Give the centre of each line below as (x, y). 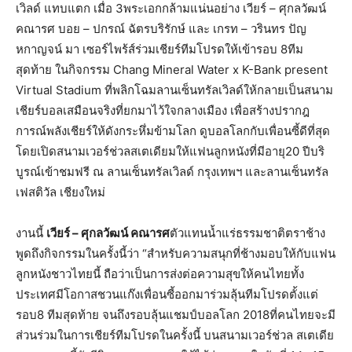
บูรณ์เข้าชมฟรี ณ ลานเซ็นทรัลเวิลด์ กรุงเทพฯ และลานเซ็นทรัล (172, 172)
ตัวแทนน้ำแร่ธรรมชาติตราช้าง (247, 233)
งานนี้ (31, 233)
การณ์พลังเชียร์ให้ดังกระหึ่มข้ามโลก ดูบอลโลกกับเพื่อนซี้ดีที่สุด (173, 131)
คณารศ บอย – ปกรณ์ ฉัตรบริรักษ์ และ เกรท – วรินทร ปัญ (161, 29)
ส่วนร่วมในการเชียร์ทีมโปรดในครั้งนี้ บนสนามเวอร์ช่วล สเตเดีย (175, 335)
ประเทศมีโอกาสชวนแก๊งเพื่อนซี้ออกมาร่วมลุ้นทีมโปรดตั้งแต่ (167, 294)
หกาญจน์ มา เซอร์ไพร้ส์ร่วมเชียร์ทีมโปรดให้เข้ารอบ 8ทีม (159, 49)
